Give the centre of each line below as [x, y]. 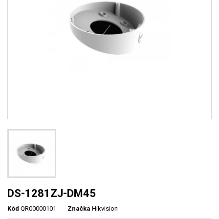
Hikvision [105, 209]
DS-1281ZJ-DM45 [52, 194]
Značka [79, 209]
